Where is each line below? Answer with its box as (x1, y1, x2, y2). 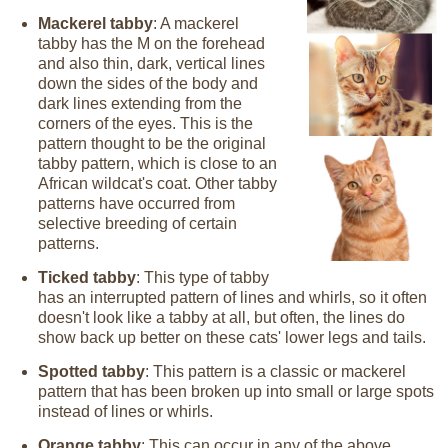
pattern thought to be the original (38, 135, 266, 152)
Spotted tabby (38, 363, 145, 380)
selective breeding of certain (38, 215, 237, 232)
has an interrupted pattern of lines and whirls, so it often (38, 289, 427, 306)
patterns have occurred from (38, 195, 235, 212)
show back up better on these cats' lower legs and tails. (38, 329, 426, 346)
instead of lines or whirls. (38, 403, 213, 420)
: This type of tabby (136, 269, 269, 286)
